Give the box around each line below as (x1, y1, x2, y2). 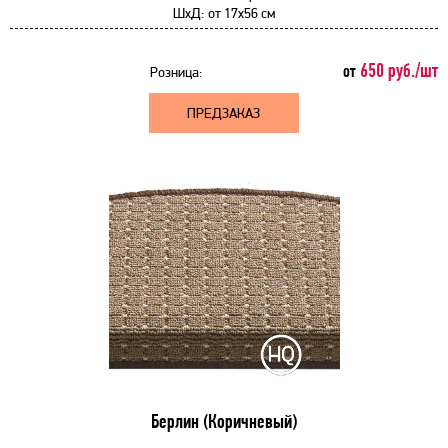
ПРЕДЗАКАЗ (187, 105, 261, 121)
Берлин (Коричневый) (151, 410, 297, 433)
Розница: (150, 64, 203, 80)
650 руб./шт (356, 59, 438, 82)
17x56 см (221, 5, 275, 21)
